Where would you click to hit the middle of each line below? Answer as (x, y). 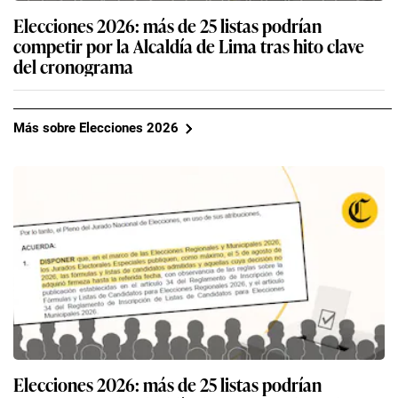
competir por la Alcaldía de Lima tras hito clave (189, 45)
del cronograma (73, 65)
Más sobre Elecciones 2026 (96, 128)
